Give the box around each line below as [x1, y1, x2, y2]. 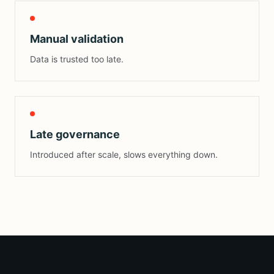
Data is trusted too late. [30, 53, 124, 64]
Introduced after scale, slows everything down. [30, 149, 218, 160]
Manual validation [30, 32, 124, 45]
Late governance [30, 127, 120, 141]
